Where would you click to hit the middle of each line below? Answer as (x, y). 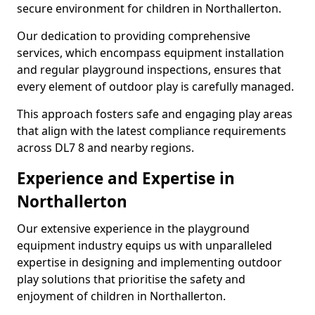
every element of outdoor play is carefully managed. (155, 86)
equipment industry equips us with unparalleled (144, 245)
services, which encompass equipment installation (150, 53)
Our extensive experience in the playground (133, 229)
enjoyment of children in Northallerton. (121, 296)
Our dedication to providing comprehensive (134, 36)
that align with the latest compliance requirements (152, 131)
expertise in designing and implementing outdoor (149, 262)
